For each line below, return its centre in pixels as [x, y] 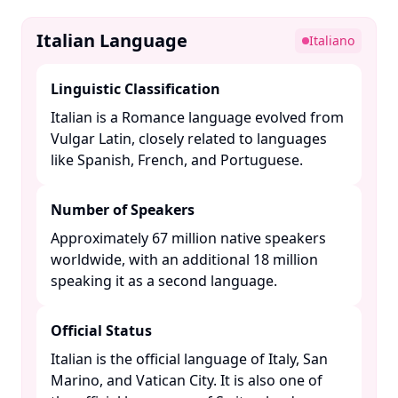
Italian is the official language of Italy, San [189, 359]
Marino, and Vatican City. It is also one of [187, 380]
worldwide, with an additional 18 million [184, 259]
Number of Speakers [123, 210]
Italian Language [112, 40]
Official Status [101, 330]
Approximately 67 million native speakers [188, 238]
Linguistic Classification [135, 89]
